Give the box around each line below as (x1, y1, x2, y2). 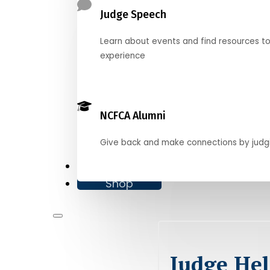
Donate (77, 158, 118, 174)
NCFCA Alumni (100, 108, 166, 122)
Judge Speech (100, 7, 167, 21)
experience (100, 49, 146, 61)
